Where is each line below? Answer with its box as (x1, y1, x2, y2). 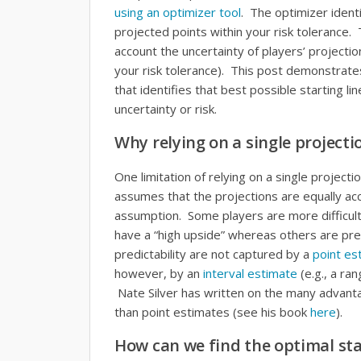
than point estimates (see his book (114, 304, 310, 320)
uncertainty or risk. (114, 101, 217, 117)
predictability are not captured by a (114, 246, 313, 262)
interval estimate (203, 265, 297, 281)
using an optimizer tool (114, 4, 241, 20)
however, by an (114, 265, 203, 281)
